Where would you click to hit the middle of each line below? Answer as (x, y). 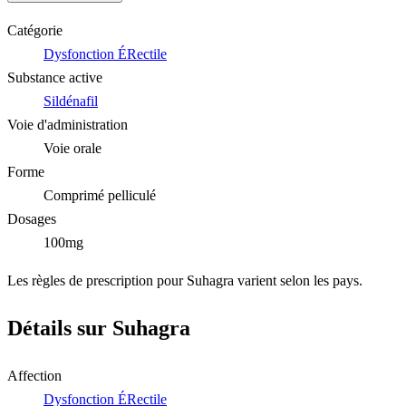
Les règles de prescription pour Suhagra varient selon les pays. (185, 280)
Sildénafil (71, 101)
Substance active (55, 77)
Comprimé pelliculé (100, 195)
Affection (34, 375)
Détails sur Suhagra (99, 328)
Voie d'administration (68, 124)
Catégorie (35, 30)
